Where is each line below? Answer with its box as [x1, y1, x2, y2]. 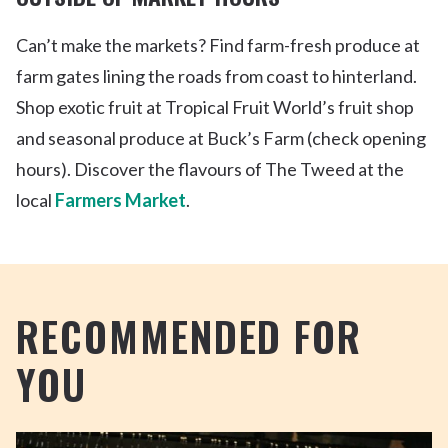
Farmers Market [55, 189, 186, 212]
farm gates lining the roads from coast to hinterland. [16, 65, 417, 88]
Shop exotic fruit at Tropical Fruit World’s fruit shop [16, 96, 414, 119]
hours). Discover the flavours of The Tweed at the [16, 158, 404, 181]
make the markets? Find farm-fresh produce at [58, 34, 420, 57]
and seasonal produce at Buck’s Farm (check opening [16, 127, 426, 150]
